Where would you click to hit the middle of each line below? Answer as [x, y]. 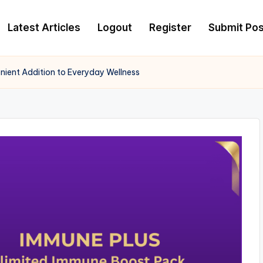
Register [170, 28]
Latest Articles [44, 28]
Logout [115, 28]
